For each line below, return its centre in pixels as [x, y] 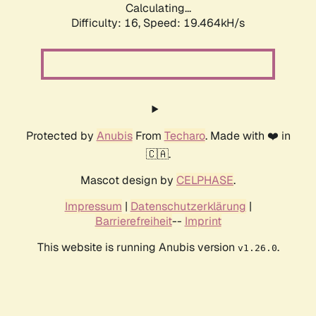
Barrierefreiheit [133, 221]
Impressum [93, 207]
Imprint [203, 221]
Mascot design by [128, 181]
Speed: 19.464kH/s [194, 23]
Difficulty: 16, [107, 23]
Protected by [61, 136]
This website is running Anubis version [137, 248]
